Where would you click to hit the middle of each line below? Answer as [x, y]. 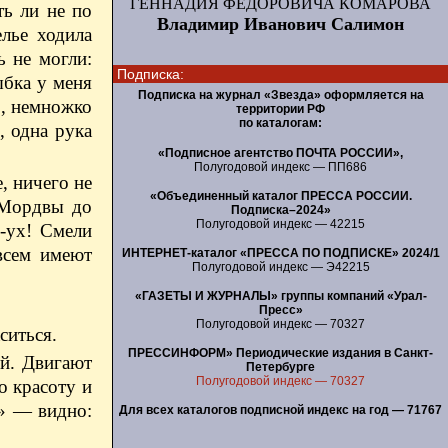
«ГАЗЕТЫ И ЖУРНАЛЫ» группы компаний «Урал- [280, 295]
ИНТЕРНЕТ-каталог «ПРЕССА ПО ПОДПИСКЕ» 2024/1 [280, 252]
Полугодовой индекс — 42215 [280, 223]
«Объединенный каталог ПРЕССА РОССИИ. [280, 195]
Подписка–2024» [280, 209]
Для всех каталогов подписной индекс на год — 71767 [280, 409]
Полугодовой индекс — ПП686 [280, 166]
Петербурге [280, 366]
